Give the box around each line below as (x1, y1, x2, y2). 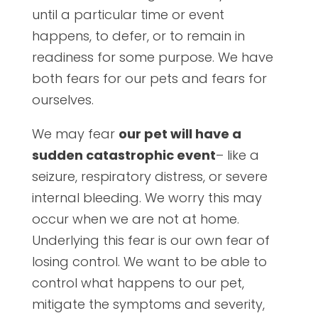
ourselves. (31, 90, 94, 109)
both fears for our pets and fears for (31, 69, 267, 87)
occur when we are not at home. (31, 209, 239, 228)
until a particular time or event (31, 5, 224, 23)
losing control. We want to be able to (31, 252, 267, 270)
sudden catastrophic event (31, 146, 216, 164)
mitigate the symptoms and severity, (31, 295, 265, 313)
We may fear (31, 124, 119, 143)
